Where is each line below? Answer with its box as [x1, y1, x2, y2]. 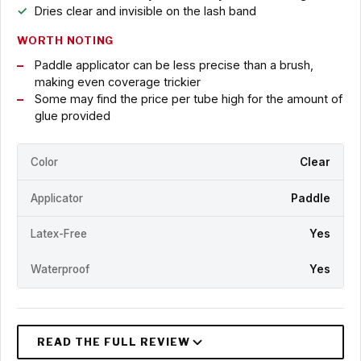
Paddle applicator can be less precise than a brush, [34, 58, 313, 73]
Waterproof [31, 263, 89, 276]
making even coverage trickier [34, 75, 201, 89]
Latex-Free [31, 227, 87, 241]
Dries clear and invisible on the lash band [34, 4, 256, 19]
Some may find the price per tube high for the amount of [34, 92, 342, 106]
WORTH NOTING [17, 35, 114, 48]
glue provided [34, 109, 110, 123]
